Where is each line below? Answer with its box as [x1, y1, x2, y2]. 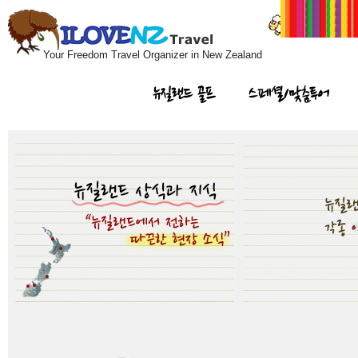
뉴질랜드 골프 [153, 84, 216, 104]
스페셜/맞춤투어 [249, 84, 329, 104]
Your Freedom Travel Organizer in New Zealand [43, 49, 262, 61]
